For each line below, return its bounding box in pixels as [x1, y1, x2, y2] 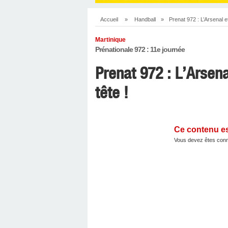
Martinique [95, 36, 126, 43]
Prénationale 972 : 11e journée [95, 45, 185, 53]
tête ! [95, 83, 128, 102]
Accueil [100, 16, 118, 22]
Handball [134, 16, 156, 22]
